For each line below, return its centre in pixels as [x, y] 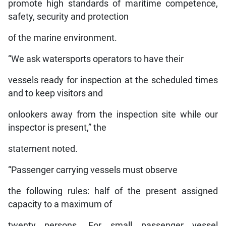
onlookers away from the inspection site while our [113, 115]
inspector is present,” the [57, 128]
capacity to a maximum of [60, 205]
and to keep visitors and [55, 94]
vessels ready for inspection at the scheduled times [113, 80]
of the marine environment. [62, 38]
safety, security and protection [68, 17]
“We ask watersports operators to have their [96, 59]
